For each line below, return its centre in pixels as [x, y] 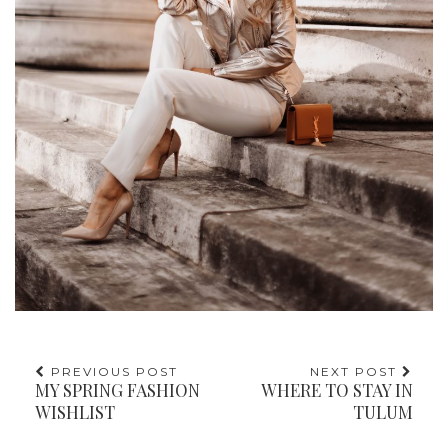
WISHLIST [75, 412]
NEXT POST [356, 372]
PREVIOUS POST [112, 372]
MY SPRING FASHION [117, 390]
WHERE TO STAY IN [337, 390]
